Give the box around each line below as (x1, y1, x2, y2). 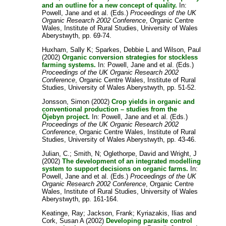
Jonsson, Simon (42, 97, 90, 105)
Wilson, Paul (164, 45, 201, 53)
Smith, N (74, 149, 100, 157)
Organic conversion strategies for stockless (62, 53, 198, 61)
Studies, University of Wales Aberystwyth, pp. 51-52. (42, 83, 197, 91)
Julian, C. (42, 149, 70, 157)
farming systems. (42, 61, 96, 69)
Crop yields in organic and (111, 97, 195, 105)
